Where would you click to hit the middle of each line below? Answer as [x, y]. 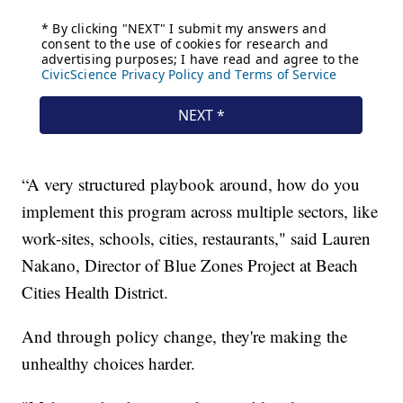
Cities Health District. [95, 291]
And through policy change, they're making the [185, 336]
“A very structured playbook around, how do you [191, 184]
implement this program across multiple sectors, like [200, 210]
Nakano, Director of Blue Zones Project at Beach [190, 264]
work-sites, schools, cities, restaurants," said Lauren [197, 237]
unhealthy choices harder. [109, 363]
